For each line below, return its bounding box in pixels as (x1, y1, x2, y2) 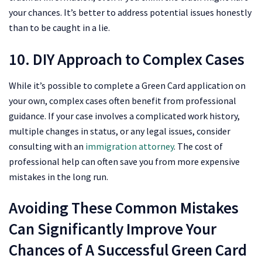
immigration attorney (85, 140, 174, 152)
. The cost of (174, 140, 223, 152)
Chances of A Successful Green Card (9, 240, 247, 260)
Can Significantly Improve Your (9, 219, 216, 239)
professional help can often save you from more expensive (9, 155, 240, 167)
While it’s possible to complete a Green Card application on (9, 79, 246, 91)
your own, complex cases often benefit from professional (9, 94, 236, 106)
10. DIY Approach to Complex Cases (9, 49, 244, 70)
